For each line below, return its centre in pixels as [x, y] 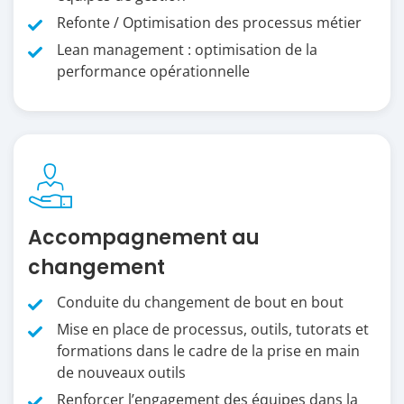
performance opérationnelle [153, 71]
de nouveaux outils [121, 372]
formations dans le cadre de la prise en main [208, 350]
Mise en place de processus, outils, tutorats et [213, 329]
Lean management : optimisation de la [187, 49]
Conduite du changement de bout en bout [200, 302]
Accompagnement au [144, 237]
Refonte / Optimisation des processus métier [209, 22]
